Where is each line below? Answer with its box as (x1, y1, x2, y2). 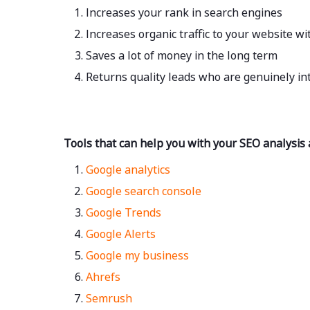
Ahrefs (86, 268, 123, 284)
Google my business (86, 247, 192, 263)
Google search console (86, 183, 201, 199)
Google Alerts (86, 226, 156, 241)
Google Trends (86, 204, 164, 220)
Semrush (86, 290, 135, 306)
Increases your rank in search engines (86, 5, 282, 21)
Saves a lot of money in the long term (86, 48, 277, 64)
